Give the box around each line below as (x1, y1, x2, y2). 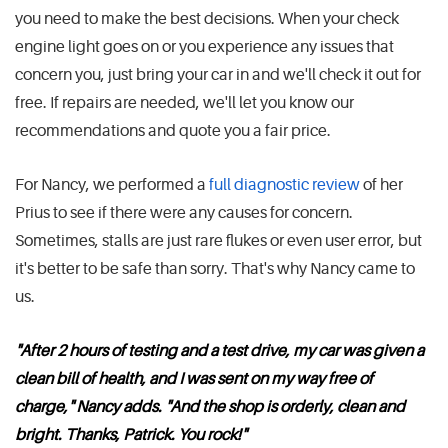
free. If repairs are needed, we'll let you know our (15, 94, 354, 113)
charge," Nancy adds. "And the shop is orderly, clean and (15, 398, 405, 417)
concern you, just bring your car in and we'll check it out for (15, 66, 421, 85)
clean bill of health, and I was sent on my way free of (15, 370, 373, 389)
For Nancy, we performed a (15, 176, 209, 195)
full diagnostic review (209, 176, 360, 195)
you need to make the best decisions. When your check (15, 10, 399, 29)
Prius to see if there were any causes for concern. (15, 204, 353, 223)
